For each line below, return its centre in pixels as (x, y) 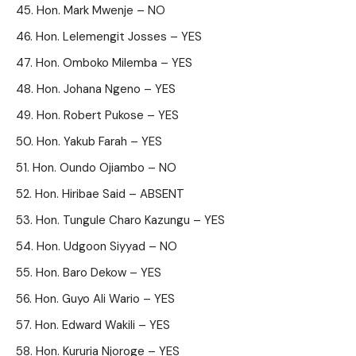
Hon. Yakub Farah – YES (99, 141)
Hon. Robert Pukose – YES (108, 115)
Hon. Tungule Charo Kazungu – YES (130, 220)
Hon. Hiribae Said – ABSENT (110, 194)
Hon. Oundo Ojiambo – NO (104, 168)
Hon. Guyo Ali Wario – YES (105, 299)
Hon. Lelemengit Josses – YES (119, 37)
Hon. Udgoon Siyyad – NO (107, 246)
